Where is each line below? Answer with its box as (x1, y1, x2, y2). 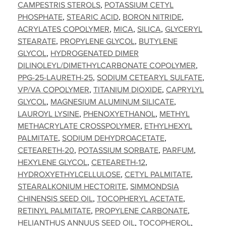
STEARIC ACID (67, 11, 119, 23)
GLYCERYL (165, 23, 202, 35)
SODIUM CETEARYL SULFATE (97, 71, 202, 83)
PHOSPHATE (18, 11, 63, 23)
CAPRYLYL (166, 83, 204, 95)
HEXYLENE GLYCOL (18, 156, 87, 168)
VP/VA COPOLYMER (18, 83, 89, 95)
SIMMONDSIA (130, 180, 179, 192)
